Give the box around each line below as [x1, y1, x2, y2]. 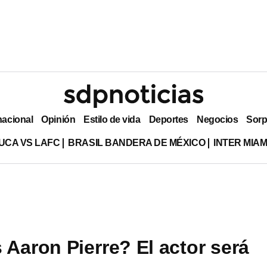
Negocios [196, 114, 238, 125]
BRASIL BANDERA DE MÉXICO [68, 137, 206, 148]
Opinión [41, 114, 76, 125]
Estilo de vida [83, 114, 141, 125]
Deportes [148, 114, 188, 125]
